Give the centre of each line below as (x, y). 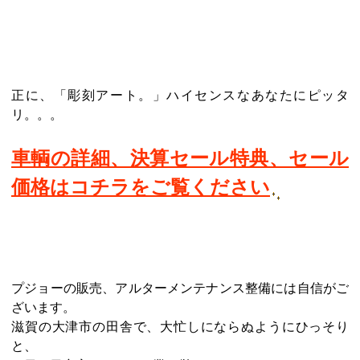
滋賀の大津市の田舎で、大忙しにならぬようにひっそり (180, 327)
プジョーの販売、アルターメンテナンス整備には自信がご (180, 288)
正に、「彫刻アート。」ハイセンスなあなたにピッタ (180, 95)
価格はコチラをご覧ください (141, 187)
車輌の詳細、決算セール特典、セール (180, 158)
